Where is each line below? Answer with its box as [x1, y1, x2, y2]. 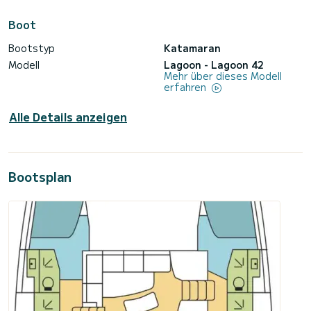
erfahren [164, 80, 209, 94]
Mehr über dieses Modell [164, 69, 282, 83]
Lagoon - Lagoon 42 [164, 58, 264, 72]
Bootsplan [8, 167, 72, 186]
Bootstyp [8, 41, 55, 56]
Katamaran [164, 41, 221, 56]
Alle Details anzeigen [9, 108, 127, 126]
